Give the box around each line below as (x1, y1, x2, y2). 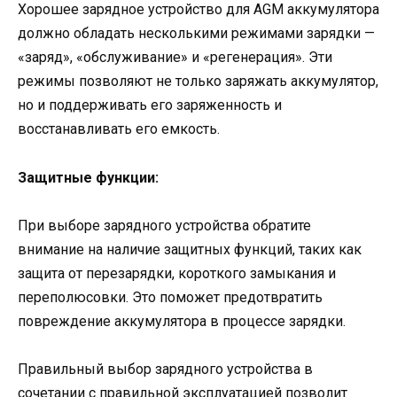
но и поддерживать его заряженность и (18, 97, 282, 114)
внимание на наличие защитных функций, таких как (18, 240, 362, 258)
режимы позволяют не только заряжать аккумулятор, (18, 73, 378, 90)
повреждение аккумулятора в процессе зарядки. (18, 312, 346, 330)
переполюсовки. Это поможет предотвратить (18, 288, 323, 306)
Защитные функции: (18, 168, 159, 186)
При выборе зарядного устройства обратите (18, 216, 311, 234)
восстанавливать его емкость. (18, 121, 220, 138)
